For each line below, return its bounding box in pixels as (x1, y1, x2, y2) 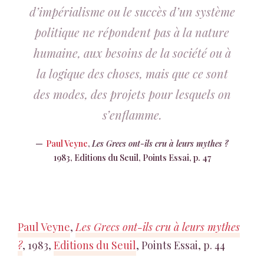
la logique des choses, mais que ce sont (36, 65, 228, 81)
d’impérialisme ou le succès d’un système (29, 4, 235, 19)
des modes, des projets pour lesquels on (33, 86, 231, 102)
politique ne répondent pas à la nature (35, 24, 229, 40)
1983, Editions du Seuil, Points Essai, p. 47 (53, 152, 211, 163)
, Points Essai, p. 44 (136, 238, 225, 252)
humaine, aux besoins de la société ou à (33, 45, 231, 61)
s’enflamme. (102, 107, 162, 123)
